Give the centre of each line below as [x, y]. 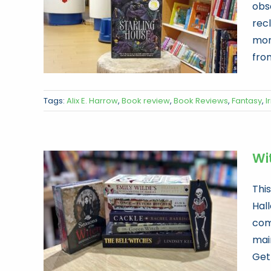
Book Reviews [201, 101]
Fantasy [247, 101]
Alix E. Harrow [92, 101]
